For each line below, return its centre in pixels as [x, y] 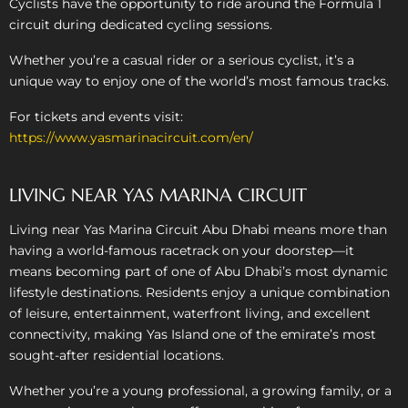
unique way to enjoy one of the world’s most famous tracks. [199, 81]
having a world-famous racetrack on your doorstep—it [182, 250]
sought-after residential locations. [117, 355]
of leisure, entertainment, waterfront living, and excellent [190, 313]
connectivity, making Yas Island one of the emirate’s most [193, 334]
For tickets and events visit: [96, 116]
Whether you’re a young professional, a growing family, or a [200, 390]
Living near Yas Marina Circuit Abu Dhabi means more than [198, 229]
